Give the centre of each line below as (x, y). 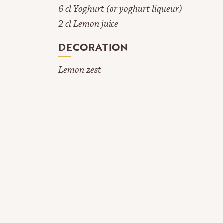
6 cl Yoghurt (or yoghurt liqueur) (120, 9)
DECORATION (93, 47)
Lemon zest (79, 70)
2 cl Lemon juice (88, 24)
